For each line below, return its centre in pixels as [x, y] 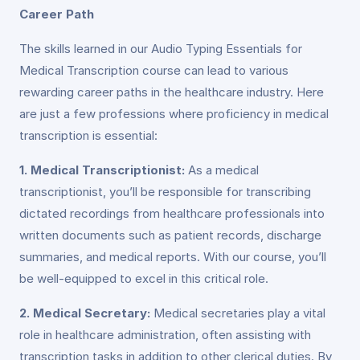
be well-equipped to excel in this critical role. [144, 278]
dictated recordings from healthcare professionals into [172, 213]
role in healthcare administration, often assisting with [165, 335]
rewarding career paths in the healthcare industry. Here [172, 92]
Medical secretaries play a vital [238, 313]
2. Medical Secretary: [85, 313]
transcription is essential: [88, 135]
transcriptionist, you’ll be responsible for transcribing [165, 192]
